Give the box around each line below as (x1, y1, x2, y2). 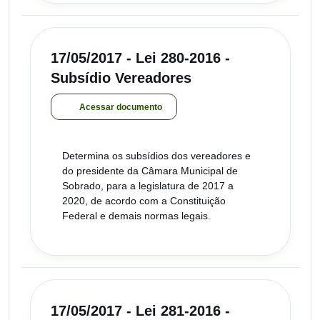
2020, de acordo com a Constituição (62, 194, 226, 206)
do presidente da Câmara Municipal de (62, 164, 238, 176)
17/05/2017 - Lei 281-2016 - (51, 302, 230, 319)
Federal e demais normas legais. (62, 209, 211, 221)
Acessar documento (79, 101, 162, 112)
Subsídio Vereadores (51, 70, 191, 86)
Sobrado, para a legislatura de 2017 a (62, 179, 234, 191)
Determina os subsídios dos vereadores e (62, 149, 251, 161)
